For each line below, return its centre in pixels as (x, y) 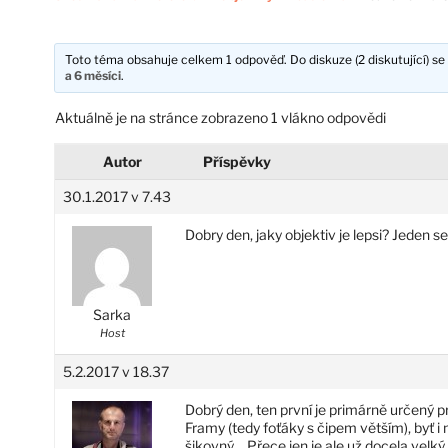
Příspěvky (236, 161)
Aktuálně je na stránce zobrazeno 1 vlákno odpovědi (220, 117)
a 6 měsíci (93, 75)
